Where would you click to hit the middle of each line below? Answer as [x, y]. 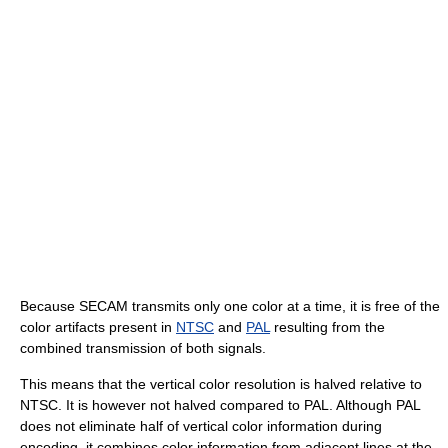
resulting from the [327, 326]
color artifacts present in [98, 326]
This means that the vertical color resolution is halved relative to [221, 383]
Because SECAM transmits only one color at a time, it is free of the [230, 305]
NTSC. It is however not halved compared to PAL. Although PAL [220, 404]
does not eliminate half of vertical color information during [201, 425]
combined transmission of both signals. [143, 347]
